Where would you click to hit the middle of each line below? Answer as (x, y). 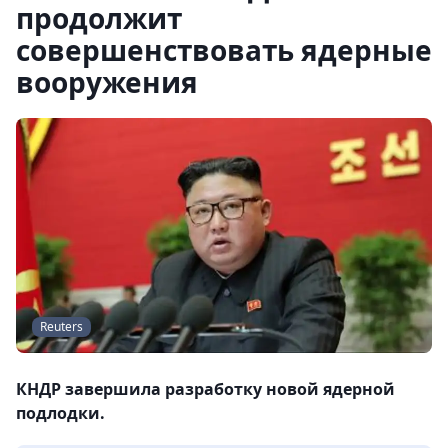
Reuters (61, 327)
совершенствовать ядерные (224, 50)
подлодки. (60, 413)
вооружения (107, 82)
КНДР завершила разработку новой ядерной (205, 389)
